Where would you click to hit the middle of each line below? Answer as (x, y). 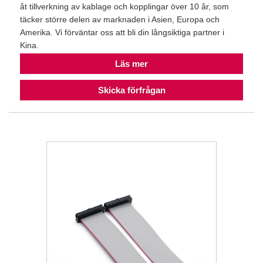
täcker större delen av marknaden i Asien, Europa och (120, 19)
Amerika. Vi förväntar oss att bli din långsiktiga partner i (122, 32)
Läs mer (131, 64)
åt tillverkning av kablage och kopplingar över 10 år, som (124, 6)
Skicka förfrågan (131, 90)
